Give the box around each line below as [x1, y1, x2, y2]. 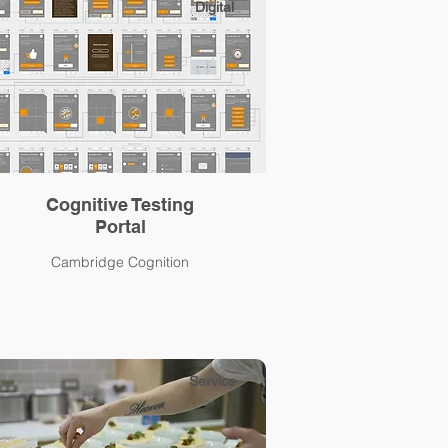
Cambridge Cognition [50, 253, 189, 271]
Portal [94, 216, 146, 237]
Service [189, 373, 236, 389]
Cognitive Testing [46, 194, 194, 215]
